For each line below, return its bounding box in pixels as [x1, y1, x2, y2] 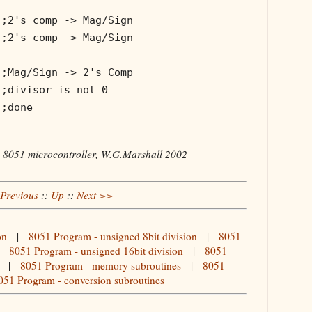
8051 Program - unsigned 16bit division [9, 244, 183, 258]
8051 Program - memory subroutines [20, 258, 181, 273]
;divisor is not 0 [1, 83, 108, 96]
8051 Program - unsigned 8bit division [29, 229, 197, 244]
